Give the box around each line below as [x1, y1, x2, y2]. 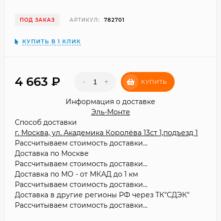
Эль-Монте [91, 107, 130, 116]
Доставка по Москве [15, 148, 89, 158]
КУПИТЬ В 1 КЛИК [22, 37, 81, 45]
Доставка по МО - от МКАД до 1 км [15, 169, 138, 179]
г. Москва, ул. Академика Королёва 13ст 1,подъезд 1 [15, 128, 198, 137]
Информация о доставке [66, 97, 155, 106]
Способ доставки [15, 117, 77, 127]
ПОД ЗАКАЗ [20, 16, 55, 23]
